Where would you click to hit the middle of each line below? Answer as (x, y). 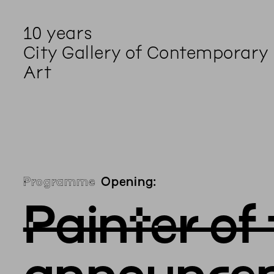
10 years (58, 33)
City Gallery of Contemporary (146, 52)
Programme (59, 182)
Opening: (129, 182)
